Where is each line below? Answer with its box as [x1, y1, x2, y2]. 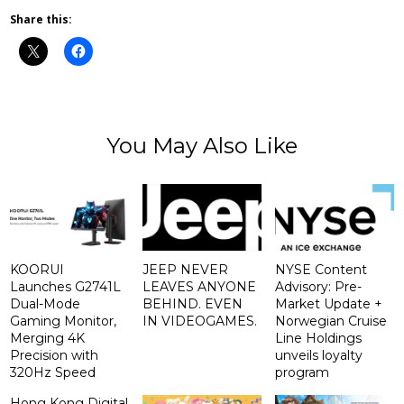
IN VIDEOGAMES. [142, 313, 258, 330]
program [274, 364, 329, 381]
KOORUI [10, 262, 65, 279]
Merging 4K [10, 330, 86, 347]
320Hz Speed [10, 364, 96, 381]
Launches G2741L [10, 279, 122, 296]
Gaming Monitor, [10, 313, 117, 330]
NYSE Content [274, 262, 367, 279]
